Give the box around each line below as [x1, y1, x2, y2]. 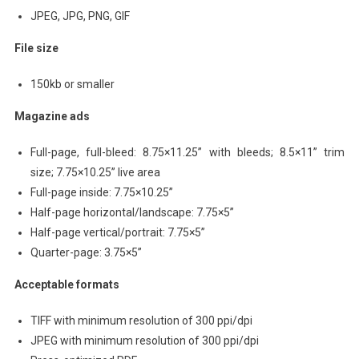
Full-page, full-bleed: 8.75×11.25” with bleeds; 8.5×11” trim [30, 145, 345, 159]
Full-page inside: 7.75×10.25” [30, 185, 173, 199]
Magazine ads [14, 109, 90, 123]
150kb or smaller [30, 77, 115, 91]
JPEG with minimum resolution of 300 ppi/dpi [30, 333, 259, 347]
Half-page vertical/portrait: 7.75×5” [30, 225, 205, 239]
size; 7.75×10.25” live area [30, 165, 160, 179]
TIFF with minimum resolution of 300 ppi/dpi [30, 313, 252, 327]
